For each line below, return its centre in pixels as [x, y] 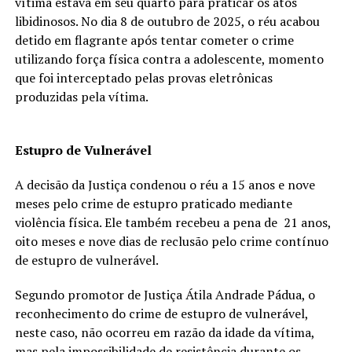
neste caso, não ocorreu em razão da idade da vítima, [164, 333]
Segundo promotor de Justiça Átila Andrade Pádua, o [165, 295]
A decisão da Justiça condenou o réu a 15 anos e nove [165, 185]
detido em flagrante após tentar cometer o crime [154, 40]
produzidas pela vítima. [81, 97]
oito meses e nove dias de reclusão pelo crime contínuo [171, 242]
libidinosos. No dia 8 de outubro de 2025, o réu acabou [167, 22]
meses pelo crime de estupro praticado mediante [153, 204]
